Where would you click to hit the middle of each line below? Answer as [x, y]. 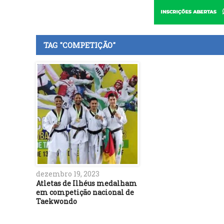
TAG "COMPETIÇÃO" [79, 45]
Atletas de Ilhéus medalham [86, 183]
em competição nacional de [85, 192]
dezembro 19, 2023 [68, 173]
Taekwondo [56, 201]
